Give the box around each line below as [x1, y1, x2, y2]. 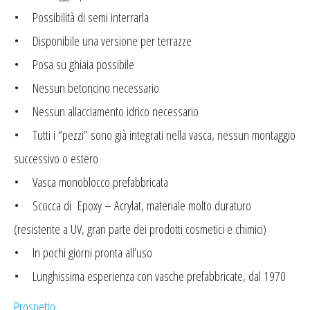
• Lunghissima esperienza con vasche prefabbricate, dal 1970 [14, 267, 286, 285]
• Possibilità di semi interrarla [14, 8, 149, 26]
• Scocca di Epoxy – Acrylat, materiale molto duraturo [14, 197, 251, 215]
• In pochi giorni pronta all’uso [14, 244, 152, 262]
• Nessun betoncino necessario [14, 79, 159, 97]
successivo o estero [14, 149, 98, 167]
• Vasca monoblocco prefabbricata [14, 173, 168, 191]
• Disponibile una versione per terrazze [14, 32, 192, 50]
